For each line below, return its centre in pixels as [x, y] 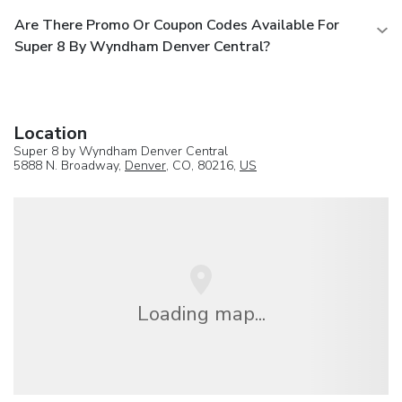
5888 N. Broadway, [69, 165]
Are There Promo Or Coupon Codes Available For [177, 25]
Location [50, 133]
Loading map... [201, 314]
